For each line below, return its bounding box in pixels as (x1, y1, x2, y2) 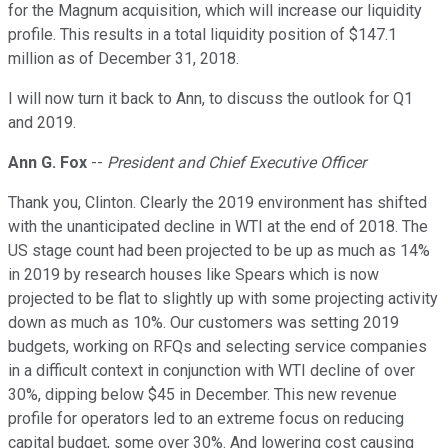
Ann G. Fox (8, 153, 87, 173)
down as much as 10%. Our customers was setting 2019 (8, 313, 399, 333)
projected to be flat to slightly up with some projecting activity (8, 289, 438, 309)
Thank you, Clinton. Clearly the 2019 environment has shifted (8, 193, 427, 213)
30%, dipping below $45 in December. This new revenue (8, 385, 397, 405)
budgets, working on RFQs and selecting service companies (8, 337, 427, 357)
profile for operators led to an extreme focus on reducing (8, 409, 404, 429)
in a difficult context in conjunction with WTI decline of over (8, 361, 415, 381)
